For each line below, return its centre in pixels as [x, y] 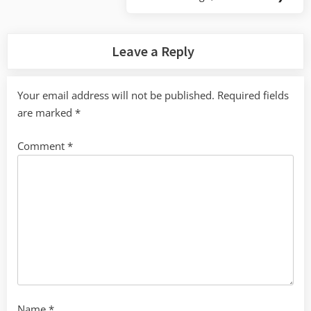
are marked [46, 113]
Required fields [253, 95]
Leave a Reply [153, 52]
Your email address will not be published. [116, 95]
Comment [42, 145]
